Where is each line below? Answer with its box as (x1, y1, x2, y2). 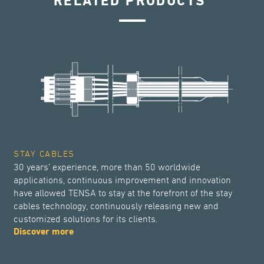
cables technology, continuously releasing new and (14, 202, 219, 212)
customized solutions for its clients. (14, 214, 159, 225)
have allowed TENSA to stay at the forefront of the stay (14, 189, 233, 199)
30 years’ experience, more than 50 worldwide (14, 163, 201, 173)
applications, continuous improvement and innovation (14, 176, 232, 186)
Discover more (14, 227, 74, 237)
